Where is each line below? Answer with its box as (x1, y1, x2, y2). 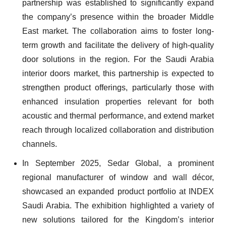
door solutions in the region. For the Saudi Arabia (22, 55, 214, 64)
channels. (22, 140, 57, 148)
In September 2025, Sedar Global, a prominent (22, 159, 214, 167)
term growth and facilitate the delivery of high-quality (22, 41, 214, 49)
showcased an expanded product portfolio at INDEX (22, 187, 214, 196)
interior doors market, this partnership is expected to (22, 69, 214, 78)
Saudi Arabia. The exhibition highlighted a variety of (22, 201, 214, 210)
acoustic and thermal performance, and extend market (22, 111, 214, 120)
